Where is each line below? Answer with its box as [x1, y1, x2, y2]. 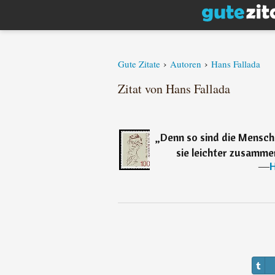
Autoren [170, 58, 201, 70]
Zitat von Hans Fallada [118, 80, 230, 97]
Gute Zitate [118, 58, 160, 70]
